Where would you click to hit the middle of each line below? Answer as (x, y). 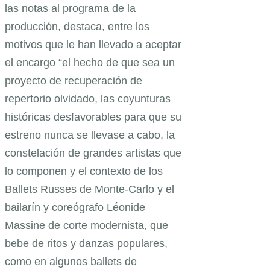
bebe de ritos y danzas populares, (86, 243)
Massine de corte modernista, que (86, 225)
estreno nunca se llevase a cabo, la (90, 135)
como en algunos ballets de (71, 261)
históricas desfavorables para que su (93, 117)
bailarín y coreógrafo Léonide (75, 207)
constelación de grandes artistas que (93, 153)
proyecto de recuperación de (74, 80)
